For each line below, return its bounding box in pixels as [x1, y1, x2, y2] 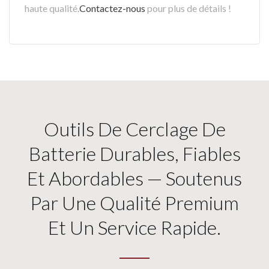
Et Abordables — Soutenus [27, 166, 242, 190]
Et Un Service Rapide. [48, 216, 221, 239]
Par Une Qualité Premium [30, 191, 239, 214]
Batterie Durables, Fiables [28, 142, 241, 165]
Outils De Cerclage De [43, 117, 226, 141]
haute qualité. [25, 2, 79, 14]
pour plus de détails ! [145, 2, 231, 14]
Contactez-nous [79, 2, 145, 14]
